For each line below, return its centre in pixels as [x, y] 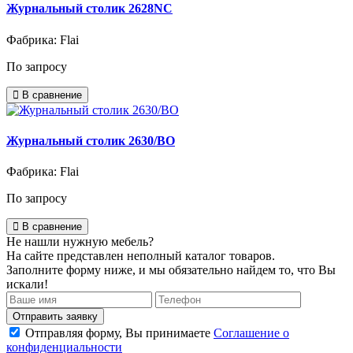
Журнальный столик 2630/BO [91, 140]
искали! [27, 284]
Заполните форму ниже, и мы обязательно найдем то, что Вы [171, 270]
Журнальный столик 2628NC [89, 9]
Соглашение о [251, 333]
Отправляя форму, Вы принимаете [119, 333]
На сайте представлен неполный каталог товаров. [141, 256]
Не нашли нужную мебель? [80, 242]
